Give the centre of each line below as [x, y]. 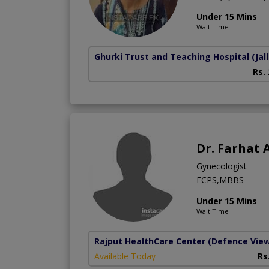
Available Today [125, 256]
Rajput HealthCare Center [150, 241]
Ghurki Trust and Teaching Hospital [172, 57]
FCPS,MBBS [220, 180]
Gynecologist [222, 166]
